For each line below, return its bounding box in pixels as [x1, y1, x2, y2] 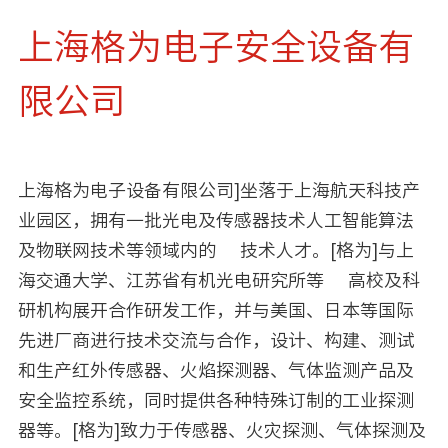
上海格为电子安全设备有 [17, 28, 414, 65]
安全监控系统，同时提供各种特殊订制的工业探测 [17, 391, 414, 410]
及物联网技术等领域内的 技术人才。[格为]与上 [17, 241, 414, 260]
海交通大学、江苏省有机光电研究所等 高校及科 [17, 271, 420, 290]
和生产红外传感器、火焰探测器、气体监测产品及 [17, 361, 414, 380]
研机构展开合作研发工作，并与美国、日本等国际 [17, 301, 414, 320]
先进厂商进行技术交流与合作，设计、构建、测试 [17, 331, 414, 350]
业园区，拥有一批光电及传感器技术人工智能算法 [17, 211, 414, 230]
